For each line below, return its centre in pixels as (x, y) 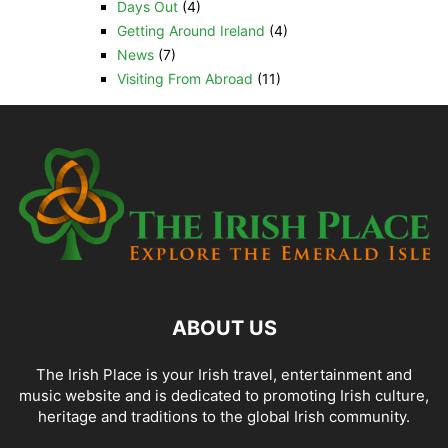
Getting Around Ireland (190, 30)
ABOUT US (224, 328)
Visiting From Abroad (184, 78)
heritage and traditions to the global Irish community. (224, 417)
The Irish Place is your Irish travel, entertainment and (224, 375)
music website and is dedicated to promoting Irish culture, (224, 396)
